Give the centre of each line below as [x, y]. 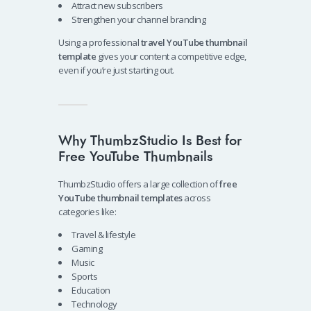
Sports [84, 277]
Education [91, 291]
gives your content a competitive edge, [171, 57]
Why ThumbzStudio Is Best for [150, 141]
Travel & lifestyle [103, 235]
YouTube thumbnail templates [120, 198]
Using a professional [100, 43]
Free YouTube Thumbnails [135, 157]
